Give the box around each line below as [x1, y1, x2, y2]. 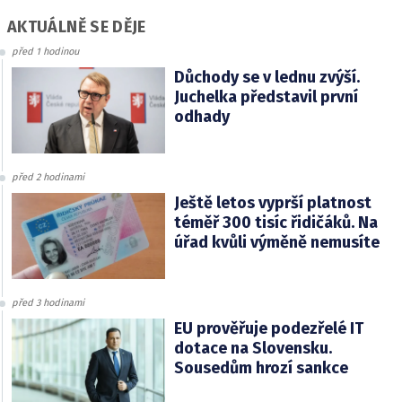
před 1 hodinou [12, 45, 79, 57]
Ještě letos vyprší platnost [173, 192, 371, 213]
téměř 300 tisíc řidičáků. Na [173, 212, 378, 232]
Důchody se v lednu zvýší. [173, 66, 360, 87]
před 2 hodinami [12, 170, 84, 183]
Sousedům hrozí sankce [173, 357, 348, 378]
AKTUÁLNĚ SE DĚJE [7, 16, 146, 37]
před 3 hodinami [12, 296, 84, 309]
